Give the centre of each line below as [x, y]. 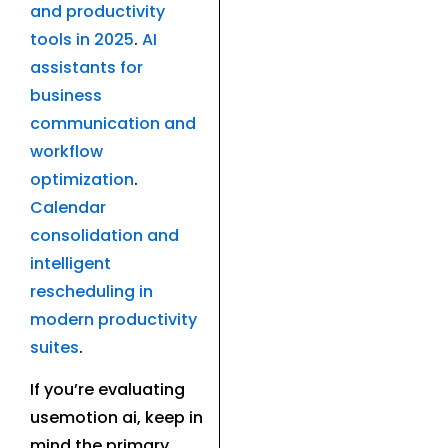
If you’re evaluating [107, 390]
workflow [66, 151]
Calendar [68, 207]
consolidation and [104, 235]
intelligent [70, 263]
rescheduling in [91, 291]
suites [54, 347]
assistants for [86, 67]
